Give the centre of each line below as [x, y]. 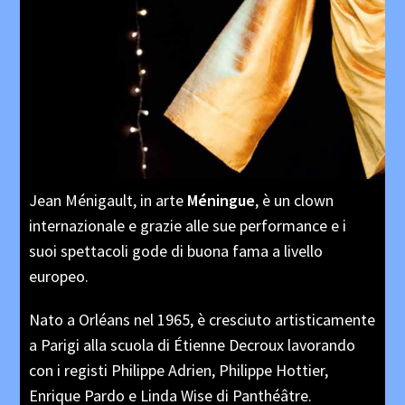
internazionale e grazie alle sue [135, 225]
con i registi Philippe [99, 370]
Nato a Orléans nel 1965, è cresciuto [152, 319]
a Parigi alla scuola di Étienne [129, 344]
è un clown [298, 200]
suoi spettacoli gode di [108, 250]
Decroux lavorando [292, 344]
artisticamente [325, 319]
